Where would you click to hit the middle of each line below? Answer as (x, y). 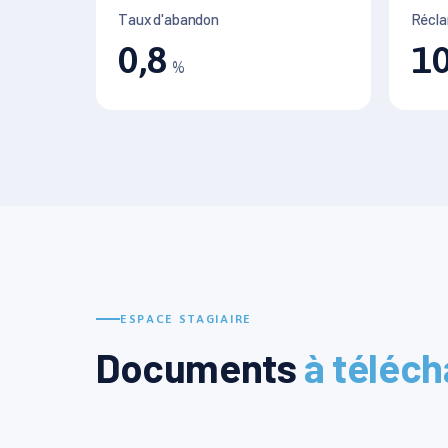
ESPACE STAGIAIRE (186, 319)
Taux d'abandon (168, 19)
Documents (200, 367)
